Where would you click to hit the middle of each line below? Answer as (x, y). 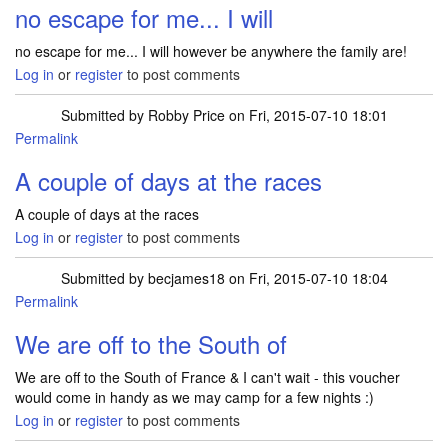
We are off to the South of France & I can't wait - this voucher (207, 377)
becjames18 (186, 278)
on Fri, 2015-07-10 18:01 (306, 115)
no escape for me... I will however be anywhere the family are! (211, 51)
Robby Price (186, 115)
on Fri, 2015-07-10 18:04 (306, 278)
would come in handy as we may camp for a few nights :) (194, 397)
